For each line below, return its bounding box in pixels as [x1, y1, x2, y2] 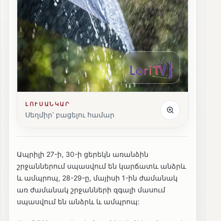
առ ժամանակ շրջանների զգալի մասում [17, 185, 165, 194]
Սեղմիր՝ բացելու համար [25, 110, 114, 119]
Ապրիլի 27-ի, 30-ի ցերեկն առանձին [17, 150, 148, 159]
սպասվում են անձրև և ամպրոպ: [17, 197, 140, 206]
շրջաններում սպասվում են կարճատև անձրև [17, 162, 186, 171]
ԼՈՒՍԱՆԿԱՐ [25, 101, 71, 108]
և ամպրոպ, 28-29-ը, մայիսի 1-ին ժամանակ [17, 174, 178, 183]
